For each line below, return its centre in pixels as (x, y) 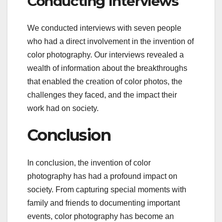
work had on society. (63, 108)
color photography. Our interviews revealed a (106, 55)
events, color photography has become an (101, 217)
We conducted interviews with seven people (104, 28)
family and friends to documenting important (104, 203)
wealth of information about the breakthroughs (107, 68)
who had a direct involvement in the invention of (111, 41)
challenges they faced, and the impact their (102, 95)
